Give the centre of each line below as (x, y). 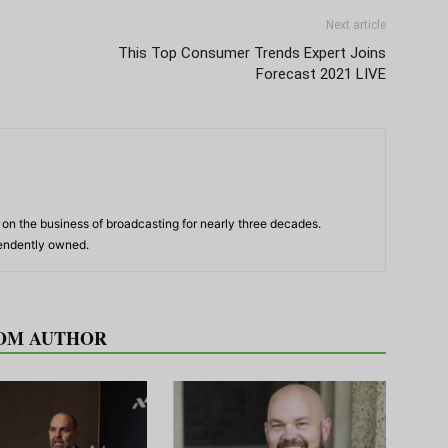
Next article (356, 24)
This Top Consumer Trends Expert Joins (252, 52)
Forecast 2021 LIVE (321, 73)
